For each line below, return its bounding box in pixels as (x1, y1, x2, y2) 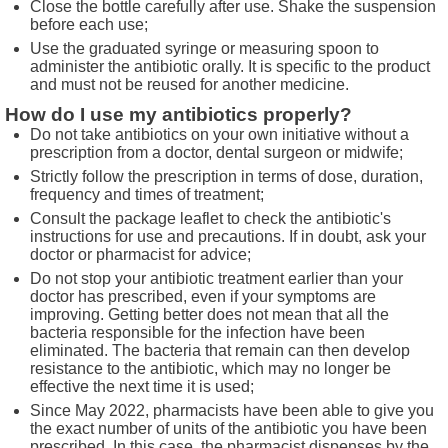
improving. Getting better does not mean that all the (30, 305, 389, 323)
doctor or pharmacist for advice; (30, 245, 251, 263)
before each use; (30, 15, 148, 33)
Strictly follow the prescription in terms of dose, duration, (30, 167, 423, 185)
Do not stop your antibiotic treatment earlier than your (30, 269, 403, 287)
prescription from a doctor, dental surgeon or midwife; (30, 143, 403, 161)
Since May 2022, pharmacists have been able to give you (30, 401, 434, 419)
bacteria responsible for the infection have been (30, 323, 365, 341)
